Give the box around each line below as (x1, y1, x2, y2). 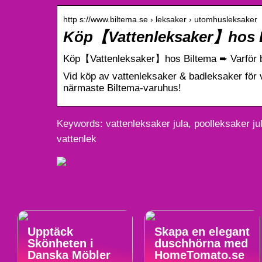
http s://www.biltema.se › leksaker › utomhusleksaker (63, 14, 257, 24)
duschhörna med (154, 236, 249, 250)
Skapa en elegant (154, 225, 250, 238)
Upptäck (27, 225, 73, 238)
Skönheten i (27, 236, 94, 250)
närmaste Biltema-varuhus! (63, 82, 181, 94)
